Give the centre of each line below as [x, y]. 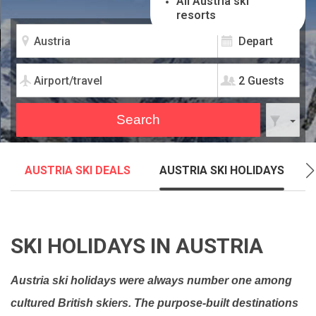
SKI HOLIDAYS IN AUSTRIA [137, 246]
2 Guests [261, 81]
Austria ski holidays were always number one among [151, 280]
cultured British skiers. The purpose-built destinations [154, 303]
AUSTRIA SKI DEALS [78, 170]
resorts [196, 15]
